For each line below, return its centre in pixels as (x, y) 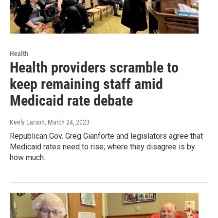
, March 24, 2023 (67, 122)
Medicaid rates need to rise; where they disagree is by (102, 146)
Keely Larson (27, 122)
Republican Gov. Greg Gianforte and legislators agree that (106, 136)
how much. (27, 157)
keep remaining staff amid (86, 84)
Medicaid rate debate (71, 100)
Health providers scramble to (94, 67)
